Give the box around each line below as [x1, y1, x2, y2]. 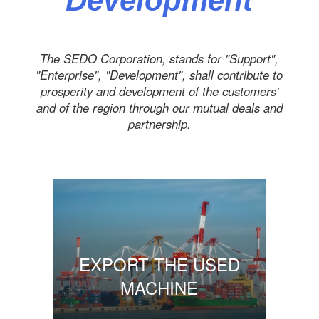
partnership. [127, 115, 191, 132]
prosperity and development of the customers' [40, 82, 278, 100]
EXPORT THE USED [78, 251, 240, 276]
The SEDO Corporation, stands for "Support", [40, 49, 279, 67]
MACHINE [120, 274, 199, 300]
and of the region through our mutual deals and [36, 98, 283, 116]
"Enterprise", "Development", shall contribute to [36, 66, 283, 83]
